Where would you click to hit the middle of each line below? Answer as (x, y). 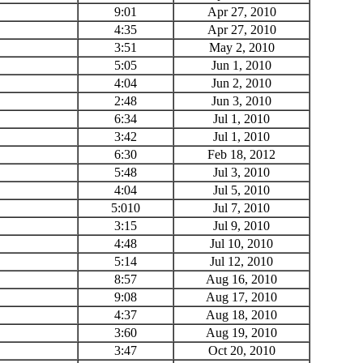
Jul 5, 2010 (241, 190)
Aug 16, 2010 (241, 279)
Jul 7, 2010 (241, 207)
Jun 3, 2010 (241, 100)
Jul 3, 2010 (241, 172)
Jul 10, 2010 (241, 243)
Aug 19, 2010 (241, 332)
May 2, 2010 (241, 47)
